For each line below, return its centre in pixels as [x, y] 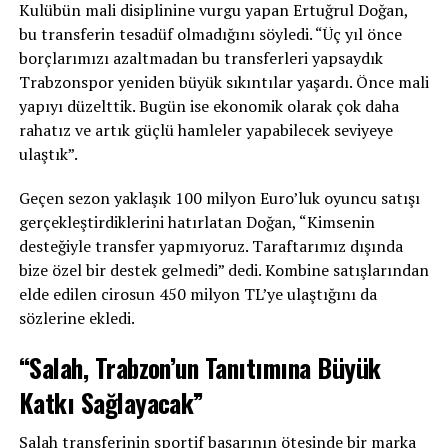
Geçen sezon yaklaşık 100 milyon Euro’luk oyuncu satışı [219, 197]
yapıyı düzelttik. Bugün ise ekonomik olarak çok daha [208, 105]
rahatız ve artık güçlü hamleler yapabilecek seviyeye [205, 129]
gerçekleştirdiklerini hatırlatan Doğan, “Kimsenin [196, 221]
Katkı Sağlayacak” [111, 401]
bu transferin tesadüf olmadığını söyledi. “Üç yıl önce [210, 33]
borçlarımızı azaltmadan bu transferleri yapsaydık [200, 57]
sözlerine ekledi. [76, 317]
